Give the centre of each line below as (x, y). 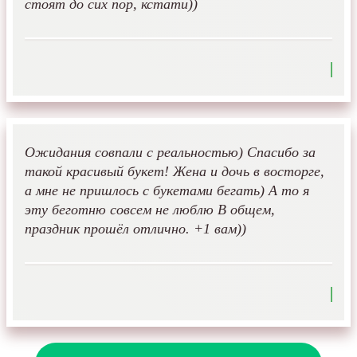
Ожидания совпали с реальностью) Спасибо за (170, 153)
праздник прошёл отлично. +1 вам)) (135, 229)
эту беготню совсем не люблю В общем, (150, 210)
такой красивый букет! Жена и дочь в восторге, (175, 172)
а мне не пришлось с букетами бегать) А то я (167, 191)
